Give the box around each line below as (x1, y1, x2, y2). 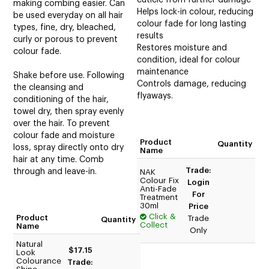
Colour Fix (140, 176, 180, 184)
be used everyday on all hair (13, 11, 124, 20)
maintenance (137, 67, 189, 76)
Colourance (16, 257, 62, 265)
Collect (140, 220, 168, 229)
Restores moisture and (137, 43, 228, 52)
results (137, 31, 164, 40)
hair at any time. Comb (13, 156, 104, 165)
